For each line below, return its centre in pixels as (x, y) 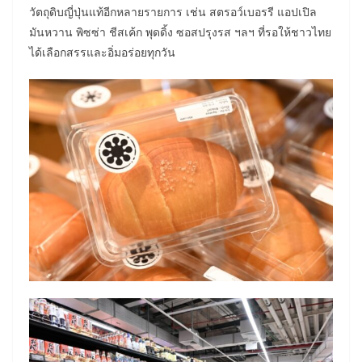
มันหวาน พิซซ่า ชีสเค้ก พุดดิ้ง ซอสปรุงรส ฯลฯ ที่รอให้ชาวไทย (180, 32)
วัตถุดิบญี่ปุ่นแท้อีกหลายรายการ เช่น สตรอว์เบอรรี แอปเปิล (173, 12)
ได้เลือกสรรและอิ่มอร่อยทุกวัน (102, 53)
